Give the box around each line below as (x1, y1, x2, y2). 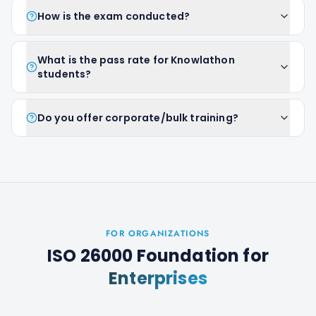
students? (37, 67, 92, 81)
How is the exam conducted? (37, 9, 190, 23)
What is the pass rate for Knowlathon (37, 53, 235, 67)
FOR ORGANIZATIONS (106, 227, 210, 240)
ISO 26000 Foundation (47, 244, 240, 267)
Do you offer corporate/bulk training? (37, 111, 238, 125)
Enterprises (109, 267, 207, 290)
